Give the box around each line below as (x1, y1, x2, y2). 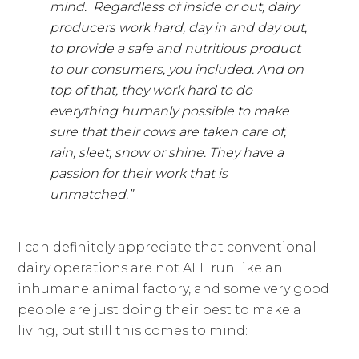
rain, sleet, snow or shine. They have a (50, 144, 284, 160)
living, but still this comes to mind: (18, 322, 248, 338)
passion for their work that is (50, 165, 228, 181)
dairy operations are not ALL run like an (18, 260, 284, 276)
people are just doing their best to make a (18, 301, 302, 317)
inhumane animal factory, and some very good (18, 280, 330, 296)
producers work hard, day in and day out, (50, 19, 308, 35)
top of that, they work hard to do (50, 82, 253, 98)
